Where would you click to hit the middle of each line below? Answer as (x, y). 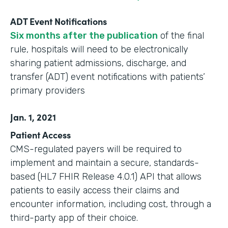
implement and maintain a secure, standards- (105, 163)
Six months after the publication (84, 36)
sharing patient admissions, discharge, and (98, 63)
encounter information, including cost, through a (111, 204)
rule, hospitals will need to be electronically (99, 49)
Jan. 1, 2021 (33, 117)
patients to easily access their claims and (95, 190)
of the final (181, 36)
